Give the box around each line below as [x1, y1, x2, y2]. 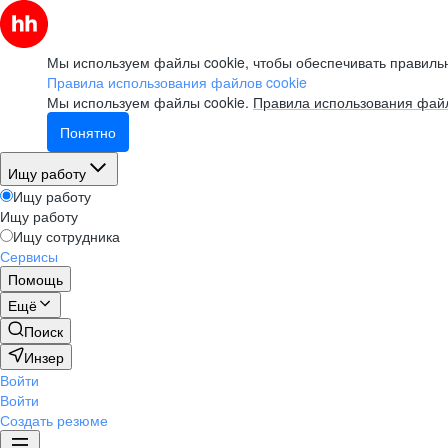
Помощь [8, 269, 63, 289]
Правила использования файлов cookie [47, 72, 307, 92]
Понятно [60, 122, 116, 142]
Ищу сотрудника [13, 226, 120, 246]
